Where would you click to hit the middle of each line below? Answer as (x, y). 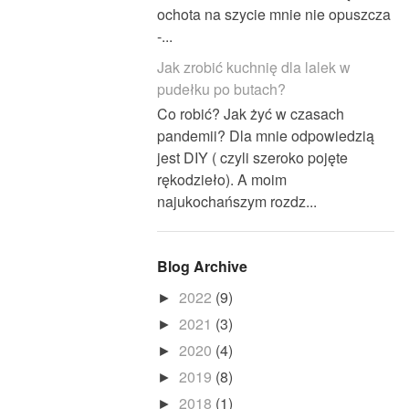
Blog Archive (202, 266)
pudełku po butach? (221, 89)
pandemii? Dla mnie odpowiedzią (266, 135)
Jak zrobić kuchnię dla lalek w (254, 67)
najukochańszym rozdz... (237, 201)
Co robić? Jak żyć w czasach (251, 113)
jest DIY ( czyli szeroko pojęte (252, 157)
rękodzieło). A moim (222, 179)
